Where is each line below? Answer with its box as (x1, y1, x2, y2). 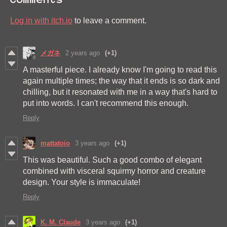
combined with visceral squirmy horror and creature (23, 167, 206, 176)
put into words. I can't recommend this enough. (23, 99, 188, 108)
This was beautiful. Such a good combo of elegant (23, 156, 202, 165)
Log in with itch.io (10, 16, 72, 25)
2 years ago (65, 49, 100, 57)
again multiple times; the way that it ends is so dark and (23, 77, 220, 86)
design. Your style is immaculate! (23, 178, 140, 187)
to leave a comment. (72, 16, 146, 25)
